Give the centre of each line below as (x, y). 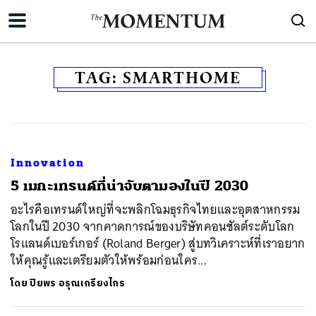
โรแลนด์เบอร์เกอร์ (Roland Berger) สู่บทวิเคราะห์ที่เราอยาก (158, 243)
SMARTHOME (182, 77)
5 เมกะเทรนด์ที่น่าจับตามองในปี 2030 (130, 186)
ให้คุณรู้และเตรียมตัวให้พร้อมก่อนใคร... (109, 260)
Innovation (48, 163)
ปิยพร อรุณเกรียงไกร (78, 283)
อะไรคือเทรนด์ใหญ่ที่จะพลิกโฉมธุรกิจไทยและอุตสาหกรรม (156, 209)
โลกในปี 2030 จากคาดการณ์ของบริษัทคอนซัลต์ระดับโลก (153, 226)
